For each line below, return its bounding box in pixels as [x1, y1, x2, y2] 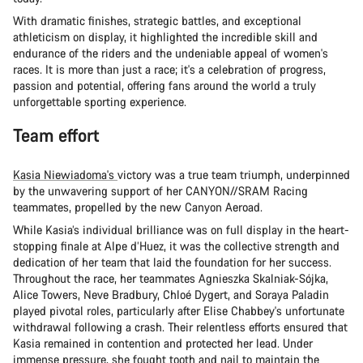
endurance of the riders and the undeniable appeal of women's [13, 45, 328, 61]
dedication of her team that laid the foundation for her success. [13, 254, 331, 270]
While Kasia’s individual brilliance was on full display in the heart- [13, 221, 349, 237]
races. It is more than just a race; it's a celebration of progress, [13, 61, 326, 77]
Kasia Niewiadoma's [13, 166, 117, 182]
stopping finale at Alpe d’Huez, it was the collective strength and [13, 237, 340, 254]
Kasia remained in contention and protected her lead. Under [13, 335, 313, 351]
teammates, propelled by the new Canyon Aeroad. [13, 199, 272, 215]
